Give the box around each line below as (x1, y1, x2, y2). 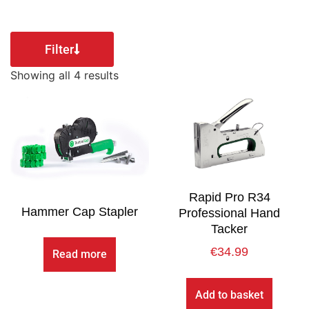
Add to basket (195, 288, 263, 301)
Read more (52, 247, 107, 261)
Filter (44, 41, 74, 57)
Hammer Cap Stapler (21, 204, 138, 219)
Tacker (211, 221, 248, 236)
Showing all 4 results (10, 68, 119, 82)
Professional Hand (179, 206, 280, 220)
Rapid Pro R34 (188, 190, 270, 204)
